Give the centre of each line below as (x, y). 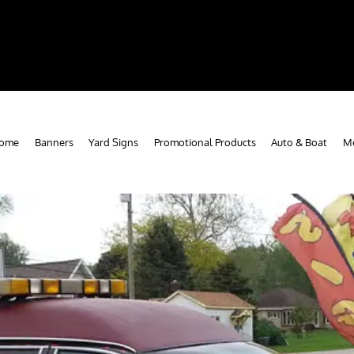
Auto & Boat (299, 142)
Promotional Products (205, 142)
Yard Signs (114, 142)
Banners (54, 142)
